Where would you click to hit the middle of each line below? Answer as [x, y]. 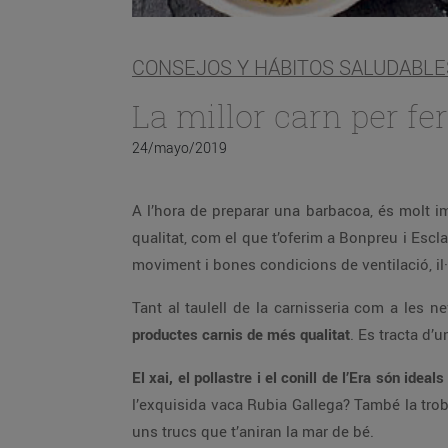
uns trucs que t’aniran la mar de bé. [253, 431]
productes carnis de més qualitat [241, 334]
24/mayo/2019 [179, 147]
